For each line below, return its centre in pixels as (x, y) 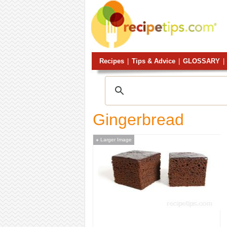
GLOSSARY (201, 61)
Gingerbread (138, 120)
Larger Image (115, 140)
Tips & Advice (153, 61)
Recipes (111, 61)
